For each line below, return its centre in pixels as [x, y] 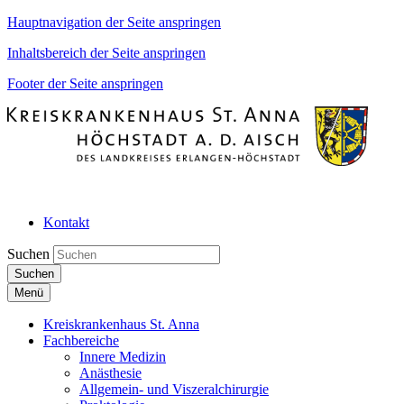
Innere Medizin [123, 357]
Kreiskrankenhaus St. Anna [121, 324]
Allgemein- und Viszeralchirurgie [174, 389]
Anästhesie [110, 373]
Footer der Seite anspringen [85, 83]
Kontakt [66, 222]
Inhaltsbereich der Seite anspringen [106, 53]
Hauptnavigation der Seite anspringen [114, 22]
